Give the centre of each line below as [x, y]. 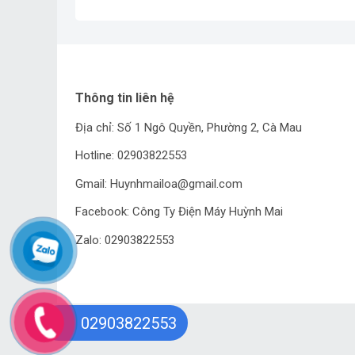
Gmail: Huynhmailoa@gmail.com [158, 183]
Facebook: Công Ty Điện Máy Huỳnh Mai [179, 212]
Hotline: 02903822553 [131, 156]
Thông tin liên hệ [124, 97]
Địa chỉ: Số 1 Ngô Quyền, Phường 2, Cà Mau [188, 127]
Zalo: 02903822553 [124, 240]
